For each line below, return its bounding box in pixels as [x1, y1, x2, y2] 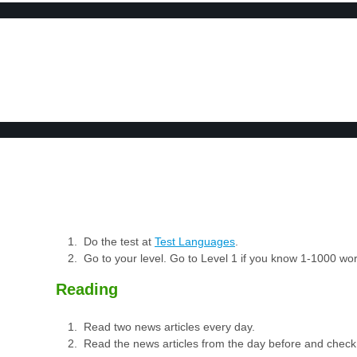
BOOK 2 [281, 18, 320, 29]
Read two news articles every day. [84, 320, 255, 333]
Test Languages [155, 235, 235, 249]
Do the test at [84, 235, 155, 249]
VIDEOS [281, 99, 321, 111]
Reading [56, 280, 118, 299]
